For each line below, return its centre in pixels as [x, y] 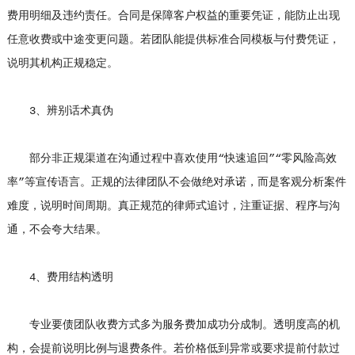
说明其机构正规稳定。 [62, 64]
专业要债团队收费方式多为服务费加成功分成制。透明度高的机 [173, 325]
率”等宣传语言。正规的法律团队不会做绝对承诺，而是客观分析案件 [176, 183]
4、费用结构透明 [60, 278]
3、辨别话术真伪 [60, 111]
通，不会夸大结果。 [57, 230]
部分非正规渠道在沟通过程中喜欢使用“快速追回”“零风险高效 [172, 159]
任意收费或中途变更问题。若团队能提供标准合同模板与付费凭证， [173, 40]
